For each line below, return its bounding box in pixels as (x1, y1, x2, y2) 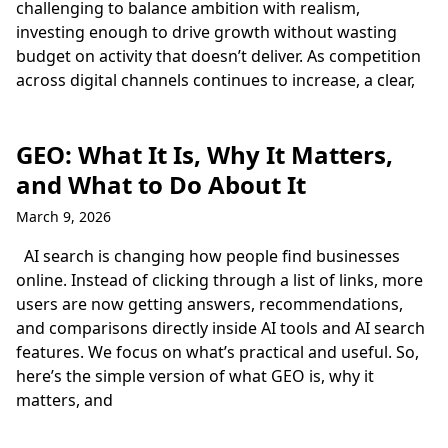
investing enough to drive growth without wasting (16, 21, 397, 43)
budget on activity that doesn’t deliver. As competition (16, 45, 421, 67)
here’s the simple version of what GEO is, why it (16, 365, 374, 387)
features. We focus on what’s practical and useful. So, (16, 341, 419, 363)
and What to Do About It (16, 168, 306, 201)
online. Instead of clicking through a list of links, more (16, 269, 423, 291)
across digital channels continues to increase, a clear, (16, 69, 415, 91)
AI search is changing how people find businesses (16, 245, 400, 267)
